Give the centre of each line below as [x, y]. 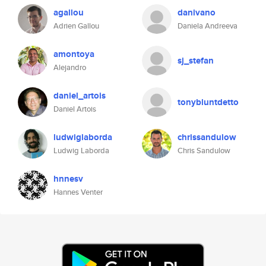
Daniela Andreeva [208, 26]
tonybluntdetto [208, 102]
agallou [69, 12]
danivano [197, 12]
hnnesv [68, 179]
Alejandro [70, 67]
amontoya [74, 54]
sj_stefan [196, 61]
